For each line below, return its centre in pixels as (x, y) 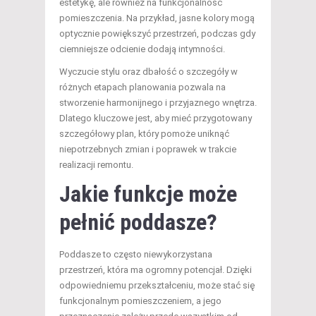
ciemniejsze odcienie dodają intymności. (142, 49)
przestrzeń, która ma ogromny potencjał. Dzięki (156, 270)
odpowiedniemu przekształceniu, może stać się (157, 286)
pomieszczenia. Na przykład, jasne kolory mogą (157, 18)
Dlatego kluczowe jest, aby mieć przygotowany (156, 119)
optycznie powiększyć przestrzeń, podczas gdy (157, 34)
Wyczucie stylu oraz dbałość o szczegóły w (148, 72)
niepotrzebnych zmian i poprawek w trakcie (148, 150)
